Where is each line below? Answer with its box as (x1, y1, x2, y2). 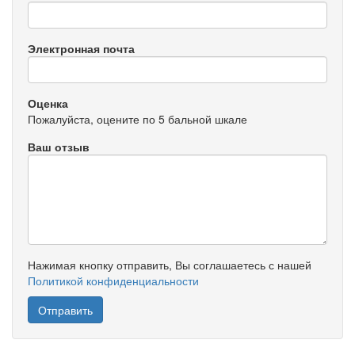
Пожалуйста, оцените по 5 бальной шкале (28, 111, 247, 128)
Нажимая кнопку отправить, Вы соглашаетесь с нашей (28, 257, 311, 273)
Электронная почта (28, 40, 135, 57)
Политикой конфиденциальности (28, 273, 199, 289)
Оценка (28, 95, 68, 112)
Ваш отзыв (28, 139, 90, 155)
